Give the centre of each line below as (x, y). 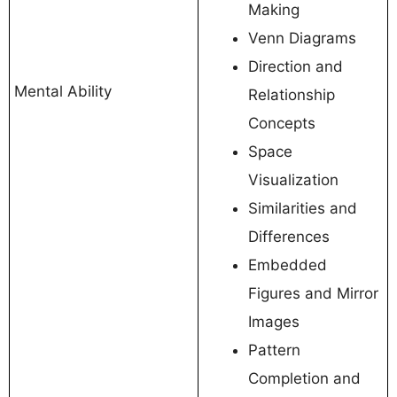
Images (274, 321)
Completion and (304, 378)
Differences (289, 236)
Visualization (293, 179)
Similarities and (303, 208)
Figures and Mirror (313, 293)
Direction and (296, 66)
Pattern (274, 350)
